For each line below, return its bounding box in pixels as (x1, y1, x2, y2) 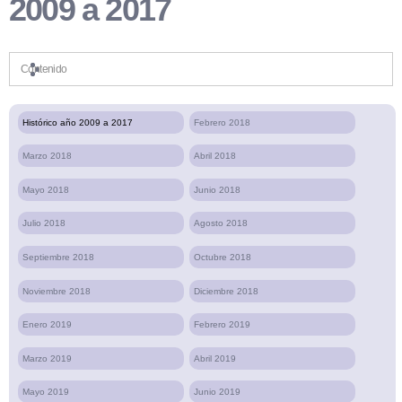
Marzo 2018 (22, 151, 72, 162)
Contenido (21, 63, 67, 75)
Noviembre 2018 (22, 285, 91, 296)
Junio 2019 (194, 387, 241, 398)
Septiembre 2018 (22, 251, 94, 262)
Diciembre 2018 (194, 285, 259, 296)
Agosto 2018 (194, 218, 249, 229)
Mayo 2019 (22, 387, 69, 398)
